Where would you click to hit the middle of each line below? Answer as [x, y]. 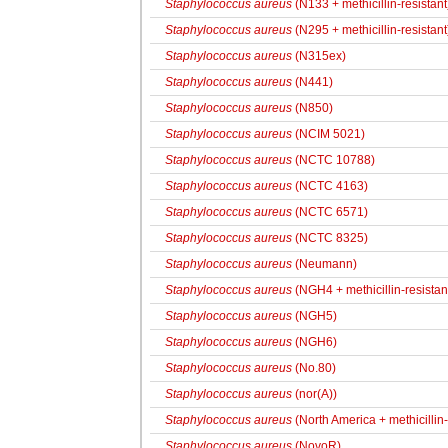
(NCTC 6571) [330, 212]
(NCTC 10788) [333, 160]
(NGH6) [314, 342]
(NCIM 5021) [328, 134]
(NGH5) [314, 316]
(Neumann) [324, 264]
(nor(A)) [314, 394]
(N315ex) [319, 56]
